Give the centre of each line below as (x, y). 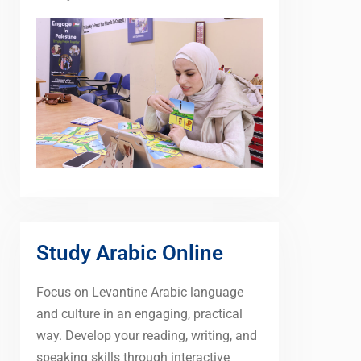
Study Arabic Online (130, 253)
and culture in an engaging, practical (139, 313)
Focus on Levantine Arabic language (140, 292)
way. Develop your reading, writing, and (147, 335)
